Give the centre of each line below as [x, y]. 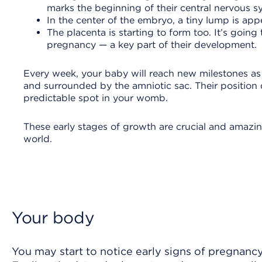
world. [39, 139]
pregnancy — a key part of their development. [152, 44]
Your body [53, 217]
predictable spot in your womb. [97, 98]
